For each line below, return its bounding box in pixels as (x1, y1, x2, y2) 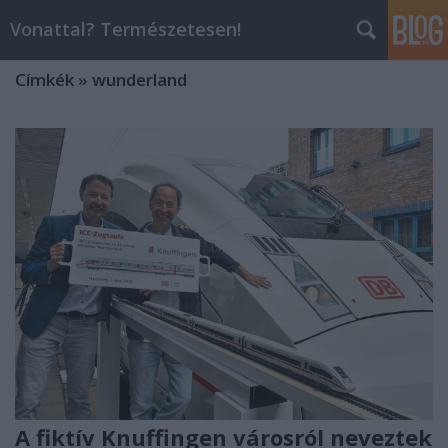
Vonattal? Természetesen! (10, 17, 241, 41)
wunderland (92, 68, 187, 91)
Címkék (15, 68, 74, 91)
